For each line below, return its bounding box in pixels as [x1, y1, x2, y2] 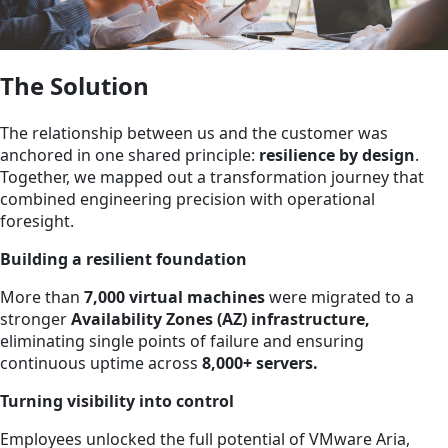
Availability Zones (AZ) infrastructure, [71, 308, 370, 331]
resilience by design [259, 144, 415, 167]
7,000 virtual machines [84, 286, 265, 309]
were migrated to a [265, 286, 414, 309]
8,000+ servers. [202, 352, 318, 375]
